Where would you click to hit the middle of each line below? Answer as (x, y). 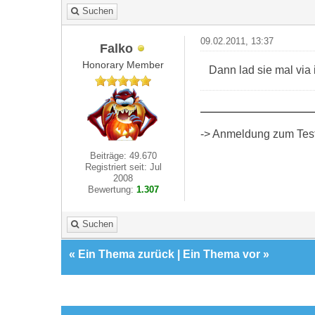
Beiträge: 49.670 (123, 156)
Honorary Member (123, 65)
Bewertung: (112, 189)
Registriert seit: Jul (123, 167)
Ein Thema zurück (126, 254)
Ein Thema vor (221, 254)
